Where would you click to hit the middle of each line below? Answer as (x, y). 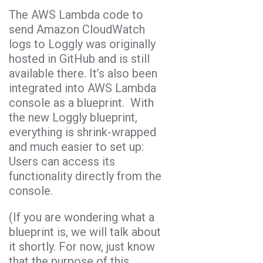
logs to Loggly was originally (82, 44)
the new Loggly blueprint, (73, 118)
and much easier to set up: (76, 147)
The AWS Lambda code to (76, 15)
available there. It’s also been (83, 74)
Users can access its (62, 162)
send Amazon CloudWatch (77, 30)
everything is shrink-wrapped (82, 132)
